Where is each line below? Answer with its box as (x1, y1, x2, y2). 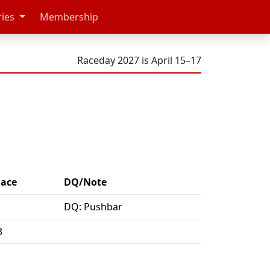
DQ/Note (64, 175, 107, 189)
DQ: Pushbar (64, 200, 122, 214)
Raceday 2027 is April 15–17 (77, 54, 201, 67)
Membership (39, 10, 98, 24)
